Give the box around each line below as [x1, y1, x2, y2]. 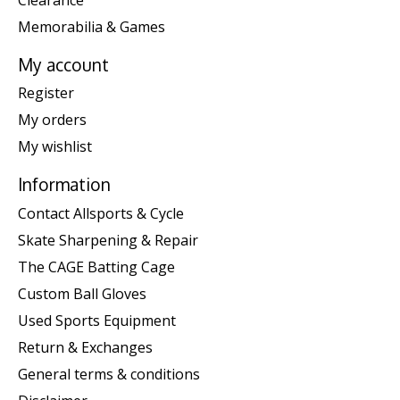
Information [18, 173, 111, 196]
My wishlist [18, 137, 92, 157]
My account [18, 53, 109, 76]
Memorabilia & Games [18, 16, 165, 37]
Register [18, 83, 74, 104]
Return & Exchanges [18, 337, 153, 357]
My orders [18, 110, 87, 130]
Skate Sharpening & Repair [18, 229, 198, 250]
